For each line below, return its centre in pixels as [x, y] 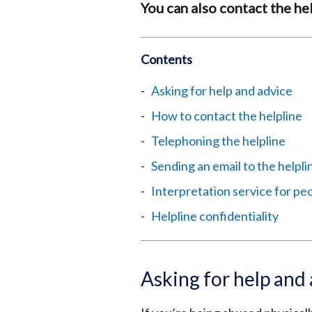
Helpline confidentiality [215, 216]
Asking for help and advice [222, 91]
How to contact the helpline [227, 116]
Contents [166, 59]
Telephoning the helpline [218, 141]
